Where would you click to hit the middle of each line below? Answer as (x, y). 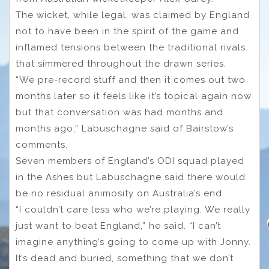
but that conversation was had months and (119, 112)
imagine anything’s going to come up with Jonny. (133, 242)
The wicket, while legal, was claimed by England (133, 15)
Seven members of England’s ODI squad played (130, 161)
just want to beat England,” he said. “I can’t (118, 225)
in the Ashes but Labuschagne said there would (131, 177)
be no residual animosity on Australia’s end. (120, 193)
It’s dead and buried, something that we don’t (125, 258)
